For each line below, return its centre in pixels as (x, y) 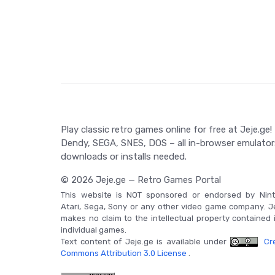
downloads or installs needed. (124, 156)
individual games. (94, 230)
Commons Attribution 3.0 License (125, 253)
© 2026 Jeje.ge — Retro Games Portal (141, 180)
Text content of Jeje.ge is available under (145, 241)
